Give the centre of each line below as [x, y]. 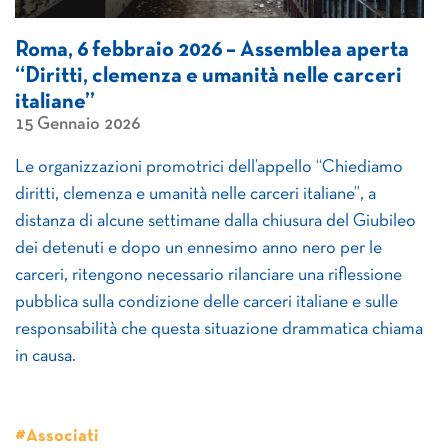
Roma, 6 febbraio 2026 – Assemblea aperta [212, 50]
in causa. [45, 356]
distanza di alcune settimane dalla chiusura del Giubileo [215, 221]
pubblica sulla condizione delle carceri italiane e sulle [206, 302]
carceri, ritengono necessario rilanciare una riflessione [208, 275]
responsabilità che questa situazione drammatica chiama [219, 329]
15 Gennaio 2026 [77, 124]
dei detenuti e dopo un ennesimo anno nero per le [198, 248]
